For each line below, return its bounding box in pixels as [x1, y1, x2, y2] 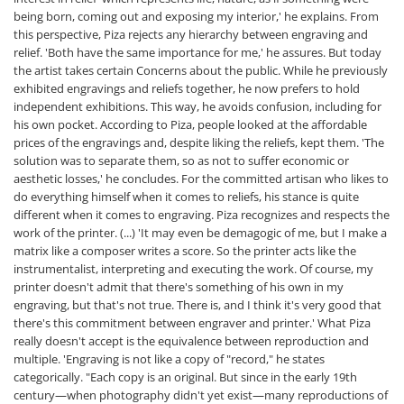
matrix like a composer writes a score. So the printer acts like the [14, 243, 356, 259]
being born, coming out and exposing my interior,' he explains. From [14, 8, 379, 24]
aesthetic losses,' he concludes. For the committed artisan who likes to [14, 170, 389, 187]
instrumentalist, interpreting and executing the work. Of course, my [14, 261, 373, 277]
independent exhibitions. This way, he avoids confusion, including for [14, 98, 381, 115]
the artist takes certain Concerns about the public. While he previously [14, 62, 388, 78]
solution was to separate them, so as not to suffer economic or [14, 152, 349, 169]
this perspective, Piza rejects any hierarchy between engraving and [14, 26, 368, 42]
